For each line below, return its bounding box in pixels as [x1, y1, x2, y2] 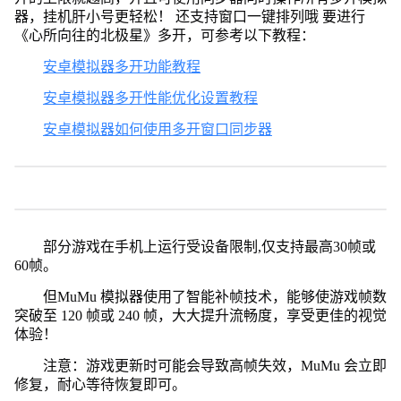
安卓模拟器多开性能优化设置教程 [42, 90, 258, 106]
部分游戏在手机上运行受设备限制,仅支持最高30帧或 [42, 238, 376, 254]
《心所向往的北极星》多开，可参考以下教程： [13, 27, 315, 43]
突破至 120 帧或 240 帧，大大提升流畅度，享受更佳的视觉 [13, 307, 387, 323]
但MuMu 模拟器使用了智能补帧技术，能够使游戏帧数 [42, 288, 387, 304]
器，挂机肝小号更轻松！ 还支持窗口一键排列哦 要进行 [13, 8, 365, 24]
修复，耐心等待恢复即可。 [13, 376, 186, 392]
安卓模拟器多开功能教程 [42, 58, 200, 74]
